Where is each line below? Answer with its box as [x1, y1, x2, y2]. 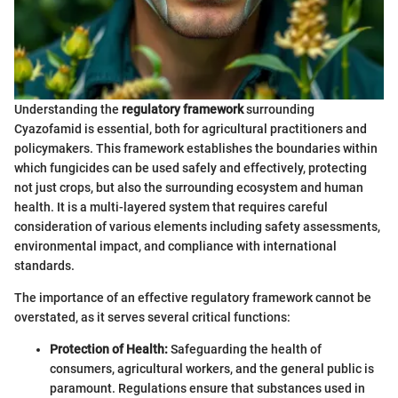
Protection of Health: [50, 342, 168, 357]
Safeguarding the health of [168, 342, 322, 357]
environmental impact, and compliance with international [14, 239, 337, 254]
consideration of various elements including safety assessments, [14, 219, 380, 235]
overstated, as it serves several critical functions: [14, 310, 291, 325]
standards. [14, 259, 75, 274]
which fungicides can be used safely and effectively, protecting [14, 161, 367, 176]
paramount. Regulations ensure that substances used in [50, 381, 365, 396]
